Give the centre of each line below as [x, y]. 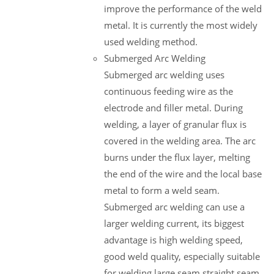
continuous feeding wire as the [168, 91]
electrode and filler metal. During [173, 107]
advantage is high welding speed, [173, 239]
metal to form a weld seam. [162, 190]
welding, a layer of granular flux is [175, 124]
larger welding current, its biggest [174, 223]
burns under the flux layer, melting [177, 157]
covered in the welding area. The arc [180, 140]
